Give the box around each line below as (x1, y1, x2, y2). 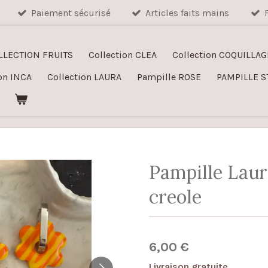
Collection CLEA (89, 49, 157, 61)
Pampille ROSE (137, 71, 201, 83)
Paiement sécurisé (31, 7, 111, 19)
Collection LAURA (47, 71, 121, 83)
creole (149, 184, 202, 208)
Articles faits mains (145, 7, 230, 19)
